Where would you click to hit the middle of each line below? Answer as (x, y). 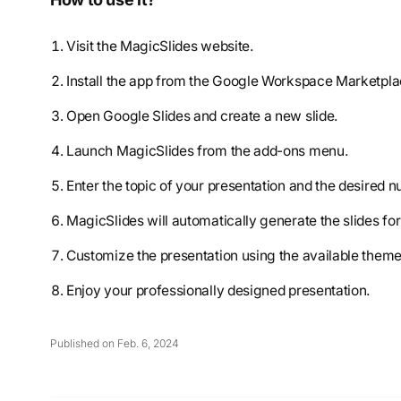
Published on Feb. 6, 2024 (115, 344)
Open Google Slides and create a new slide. (202, 116)
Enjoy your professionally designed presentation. (218, 291)
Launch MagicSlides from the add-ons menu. (207, 151)
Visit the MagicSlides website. (160, 47)
